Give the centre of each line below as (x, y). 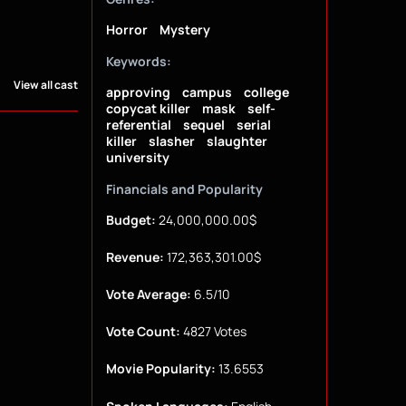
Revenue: (135, 257)
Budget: (130, 220)
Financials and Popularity (184, 189)
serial (253, 125)
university (137, 158)
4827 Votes (213, 332)
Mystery (184, 30)
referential (138, 125)
